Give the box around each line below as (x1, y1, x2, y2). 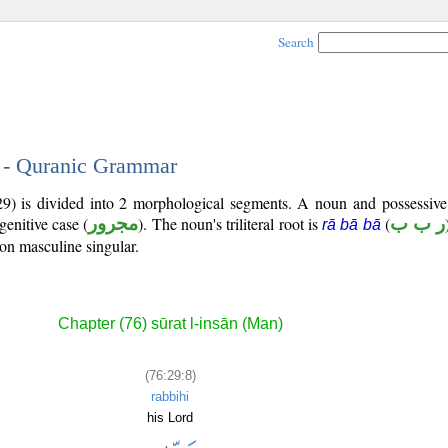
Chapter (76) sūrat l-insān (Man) (57, 315, 283, 333)
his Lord (147, 409, 193, 425)
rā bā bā (322, 216, 381, 233)
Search (278, 33, 314, 51)
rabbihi (151, 388, 189, 404)
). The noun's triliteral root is (138, 213, 323, 234)
